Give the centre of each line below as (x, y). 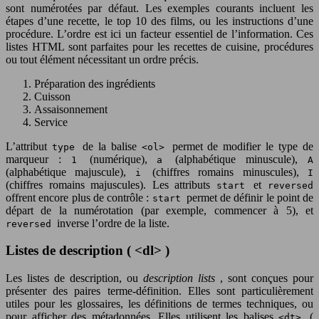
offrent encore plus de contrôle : (79, 197)
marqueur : (38, 159)
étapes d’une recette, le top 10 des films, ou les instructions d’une (159, 21)
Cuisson (52, 96)
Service (51, 122)
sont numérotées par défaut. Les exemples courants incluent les (159, 8)
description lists (182, 278)
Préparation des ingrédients (95, 83)
